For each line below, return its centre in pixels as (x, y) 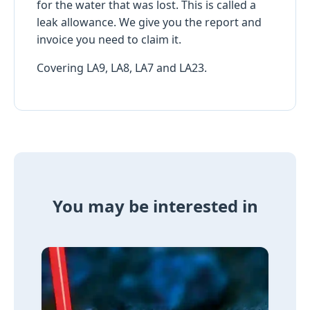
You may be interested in (155, 206)
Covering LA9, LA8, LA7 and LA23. (122, 67)
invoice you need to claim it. (109, 39)
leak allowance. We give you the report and (149, 22)
